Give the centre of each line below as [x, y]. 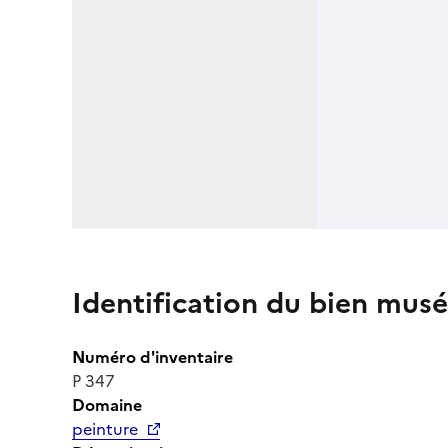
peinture [105, 428]
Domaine [107, 404]
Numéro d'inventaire [152, 356]
